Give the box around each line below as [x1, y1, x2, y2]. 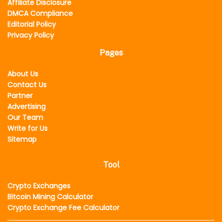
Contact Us [7, 80, 47, 90]
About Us [7, 69, 38, 79]
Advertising [7, 102, 46, 112]
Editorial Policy [7, 19, 56, 30]
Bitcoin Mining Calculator [7, 192, 93, 202]
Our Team [7, 112, 43, 123]
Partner [7, 91, 33, 101]
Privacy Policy [7, 30, 54, 41]
